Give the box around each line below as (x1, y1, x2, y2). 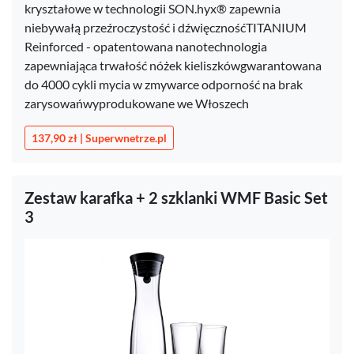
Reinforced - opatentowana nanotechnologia (24, 39, 267, 54)
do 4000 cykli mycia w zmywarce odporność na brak (24, 77, 303, 92)
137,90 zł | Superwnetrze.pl (32, 131, 167, 145)
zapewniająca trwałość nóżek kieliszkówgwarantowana (24, 58, 322, 73)
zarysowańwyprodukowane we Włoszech (24, 96, 249, 111)
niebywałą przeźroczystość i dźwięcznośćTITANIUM (24, 20, 307, 35)
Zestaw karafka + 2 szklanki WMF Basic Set (24, 188, 328, 207)
